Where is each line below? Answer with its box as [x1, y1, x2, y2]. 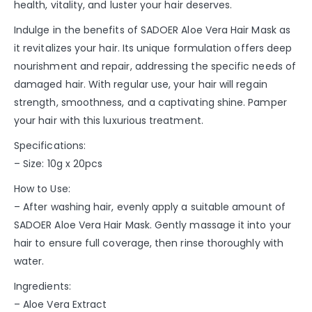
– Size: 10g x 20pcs [14, 156, 103, 171]
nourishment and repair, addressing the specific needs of [14, 58, 296, 73]
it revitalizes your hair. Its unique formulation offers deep [14, 40, 292, 55]
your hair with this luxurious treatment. [14, 113, 203, 127]
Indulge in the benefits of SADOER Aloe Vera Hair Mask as [14, 22, 290, 37]
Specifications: [14, 138, 86, 153]
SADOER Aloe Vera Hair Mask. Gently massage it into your [14, 217, 291, 232]
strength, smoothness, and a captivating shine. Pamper [14, 95, 287, 109]
